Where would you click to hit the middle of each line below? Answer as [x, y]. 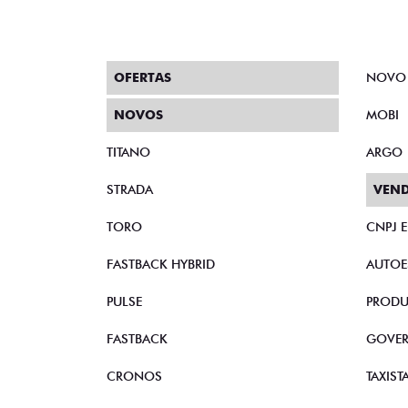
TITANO [128, 153]
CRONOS [134, 377]
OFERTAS [143, 78]
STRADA [130, 190]
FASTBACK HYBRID [161, 265]
